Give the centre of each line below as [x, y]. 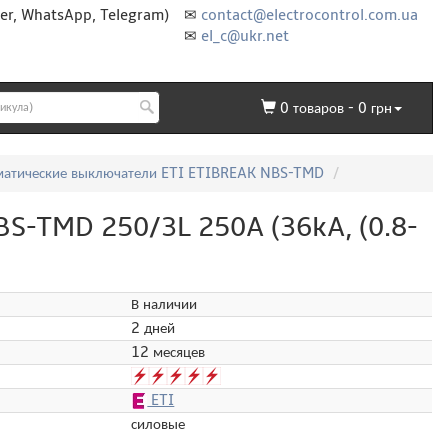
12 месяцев [168, 351]
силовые [158, 423]
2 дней [153, 327]
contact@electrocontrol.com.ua [309, 15]
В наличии [164, 303]
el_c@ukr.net [245, 36]
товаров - [323, 107]
